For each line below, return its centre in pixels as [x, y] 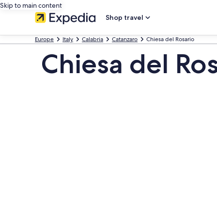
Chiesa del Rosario [170, 39]
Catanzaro [125, 39]
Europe [44, 39]
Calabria [93, 39]
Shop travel [124, 17]
